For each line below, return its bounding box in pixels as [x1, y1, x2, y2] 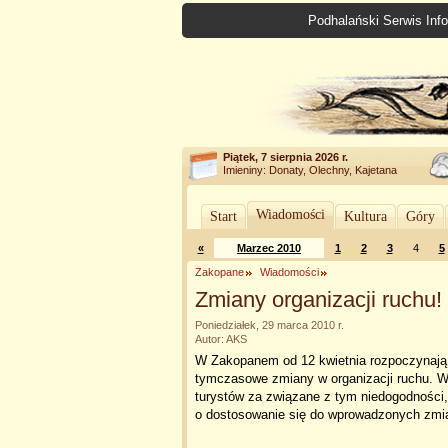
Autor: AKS [195, 333, 247, 345]
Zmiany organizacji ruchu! [195, 287, 442, 312]
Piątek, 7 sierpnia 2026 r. [223, 151, 348, 163]
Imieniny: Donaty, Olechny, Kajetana [223, 164, 397, 176]
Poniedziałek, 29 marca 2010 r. [195, 319, 344, 331]
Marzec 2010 [237, 242, 301, 254]
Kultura [344, 209, 387, 224]
